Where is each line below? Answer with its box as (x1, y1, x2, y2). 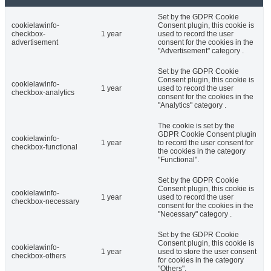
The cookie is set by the (158, 122, 235, 131)
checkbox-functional (11, 143, 77, 152)
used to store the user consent (158, 247, 256, 256)
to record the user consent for (158, 139, 253, 148)
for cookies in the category (158, 256, 244, 265)
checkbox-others (11, 252, 66, 261)
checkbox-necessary (11, 197, 79, 206)
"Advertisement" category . (158, 47, 244, 56)
